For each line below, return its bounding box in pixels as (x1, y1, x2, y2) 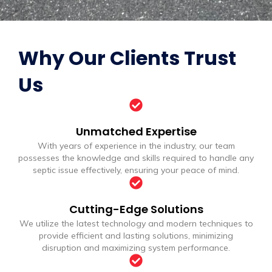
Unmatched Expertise (75, 124, 197, 140)
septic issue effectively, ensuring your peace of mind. (33, 165, 239, 176)
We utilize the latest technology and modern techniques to (19, 218, 253, 229)
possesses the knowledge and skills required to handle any (18, 152, 254, 164)
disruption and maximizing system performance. (42, 242, 230, 254)
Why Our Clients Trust (18, 44, 236, 72)
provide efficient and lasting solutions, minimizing (39, 230, 233, 242)
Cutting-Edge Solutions (69, 202, 203, 217)
